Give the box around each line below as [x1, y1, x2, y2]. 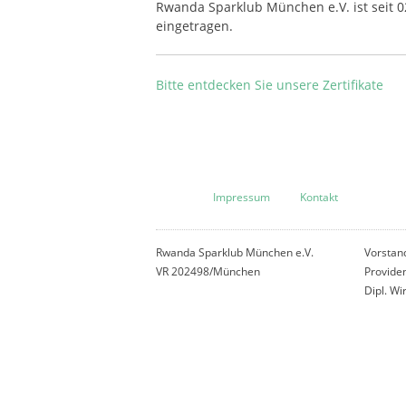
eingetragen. [156, 16, 233, 34]
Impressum [213, 189, 271, 204]
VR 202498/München [156, 264, 260, 278]
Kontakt [300, 189, 339, 204]
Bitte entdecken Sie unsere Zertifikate [156, 75, 383, 93]
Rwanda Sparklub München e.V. [156, 245, 314, 259]
